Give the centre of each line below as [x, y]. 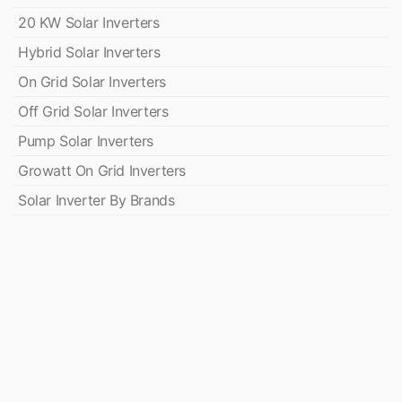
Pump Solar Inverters [86, 141]
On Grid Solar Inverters [92, 82]
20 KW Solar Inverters [89, 22]
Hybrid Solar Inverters [89, 52]
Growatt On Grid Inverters [102, 170]
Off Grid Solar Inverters [93, 111]
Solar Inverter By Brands [96, 200]
